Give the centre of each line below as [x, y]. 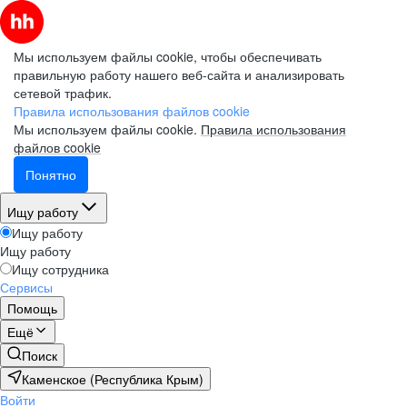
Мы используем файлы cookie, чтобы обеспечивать [168, 56]
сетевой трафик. [63, 93]
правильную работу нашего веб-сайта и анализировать [179, 74]
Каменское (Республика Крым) [113, 379]
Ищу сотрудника [60, 269]
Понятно [51, 174]
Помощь [32, 308]
